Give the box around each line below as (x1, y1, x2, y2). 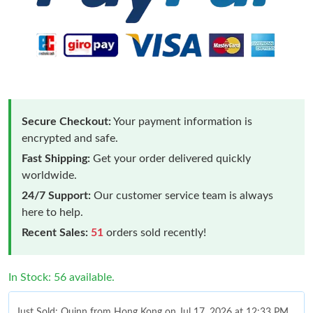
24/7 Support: (22, 189, 91, 201)
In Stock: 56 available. (8, 271, 115, 283)
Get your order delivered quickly (90, 152, 251, 164)
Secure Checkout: (22, 115, 111, 127)
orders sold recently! (103, 226, 206, 238)
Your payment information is (111, 115, 252, 127)
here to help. (22, 206, 83, 218)
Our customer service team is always (91, 189, 273, 201)
